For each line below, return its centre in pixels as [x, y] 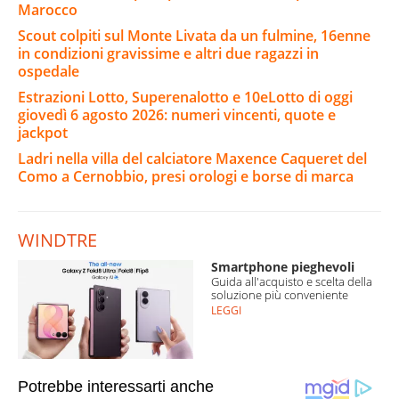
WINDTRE [57, 240]
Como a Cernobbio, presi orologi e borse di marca [186, 177]
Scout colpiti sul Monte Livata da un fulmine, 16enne [194, 36]
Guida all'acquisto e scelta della [292, 282]
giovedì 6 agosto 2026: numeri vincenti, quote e [177, 115]
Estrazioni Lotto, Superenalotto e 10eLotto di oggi [185, 98]
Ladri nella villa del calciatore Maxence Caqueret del [192, 159]
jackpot [43, 133]
